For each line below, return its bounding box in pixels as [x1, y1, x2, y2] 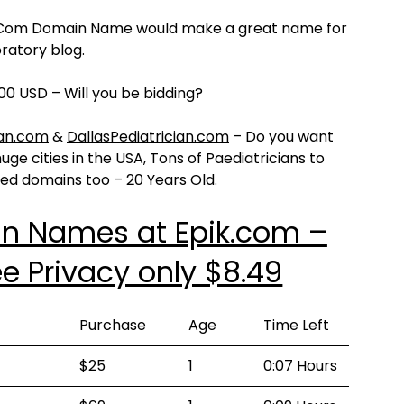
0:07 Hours [263, 355, 337, 376]
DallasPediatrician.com [67, 126, 229, 147]
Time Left [263, 315, 329, 335]
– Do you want [229, 126, 334, 147]
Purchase [79, 315, 146, 335]
